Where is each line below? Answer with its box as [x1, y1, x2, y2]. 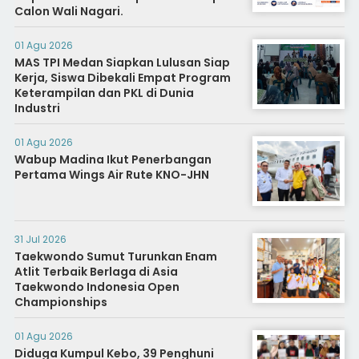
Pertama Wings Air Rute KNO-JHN [14, 167, 209, 184]
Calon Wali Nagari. [14, 3, 123, 20]
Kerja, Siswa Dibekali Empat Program [14, 70, 231, 87]
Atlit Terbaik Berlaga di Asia [14, 264, 178, 280]
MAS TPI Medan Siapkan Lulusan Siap [14, 54, 230, 71]
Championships [14, 294, 107, 311]
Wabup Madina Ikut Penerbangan [14, 151, 212, 168]
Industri [14, 100, 60, 117]
